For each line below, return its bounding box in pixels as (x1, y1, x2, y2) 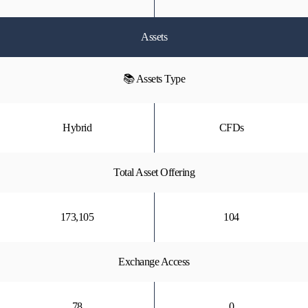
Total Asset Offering (113, 166, 195, 178)
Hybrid (63, 122, 91, 133)
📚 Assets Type (122, 73, 186, 85)
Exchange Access (118, 256, 190, 267)
